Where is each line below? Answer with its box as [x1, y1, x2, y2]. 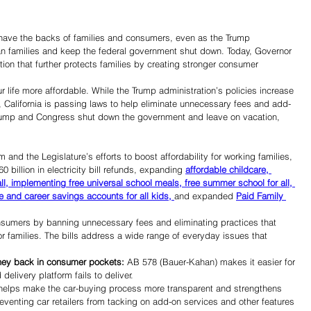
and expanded [174, 190, 236, 202]
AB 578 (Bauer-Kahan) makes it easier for [124, 256, 298, 268]
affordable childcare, [185, 164, 271, 176]
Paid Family [236, 190, 286, 202]
